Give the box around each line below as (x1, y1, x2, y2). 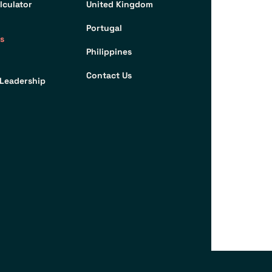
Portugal (86, 22, 123, 34)
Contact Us (86, 70, 132, 81)
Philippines (86, 46, 132, 58)
